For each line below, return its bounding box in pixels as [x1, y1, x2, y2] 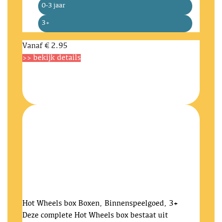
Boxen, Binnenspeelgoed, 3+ [78, 200, 178, 208]
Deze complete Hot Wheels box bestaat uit [22, 212, 168, 220]
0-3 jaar [42, 2, 65, 9]
